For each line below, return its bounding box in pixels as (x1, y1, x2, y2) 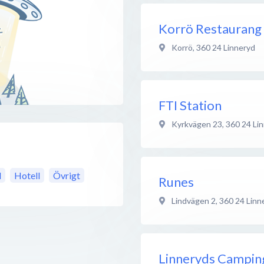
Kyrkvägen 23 (171, 118, 222, 129)
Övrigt (53, 170, 80, 181)
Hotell (14, 170, 40, 181)
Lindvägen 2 (171, 195, 216, 206)
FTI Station (159, 97, 222, 113)
